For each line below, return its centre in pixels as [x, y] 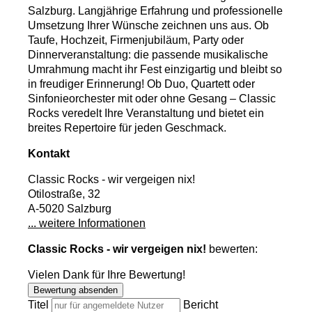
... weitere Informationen [87, 223]
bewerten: [232, 249]
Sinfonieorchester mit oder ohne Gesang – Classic [152, 98]
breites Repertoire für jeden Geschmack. [127, 127]
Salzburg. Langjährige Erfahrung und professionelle [155, 10]
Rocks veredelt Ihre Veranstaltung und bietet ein [146, 113]
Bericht [201, 304]
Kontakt [49, 153]
